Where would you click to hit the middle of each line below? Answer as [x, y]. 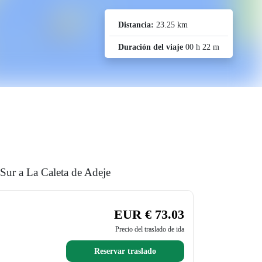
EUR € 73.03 [149, 214]
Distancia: [136, 25]
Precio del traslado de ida [149, 229]
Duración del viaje [151, 47]
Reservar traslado [125, 251]
